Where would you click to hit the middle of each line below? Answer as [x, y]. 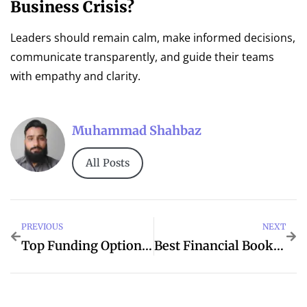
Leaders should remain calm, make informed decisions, [153, 38]
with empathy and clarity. [75, 76]
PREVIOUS [42, 226]
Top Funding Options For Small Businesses [147, 245]
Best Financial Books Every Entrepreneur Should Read [278, 245]
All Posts [108, 162]
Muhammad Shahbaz [137, 130]
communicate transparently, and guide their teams [142, 57]
